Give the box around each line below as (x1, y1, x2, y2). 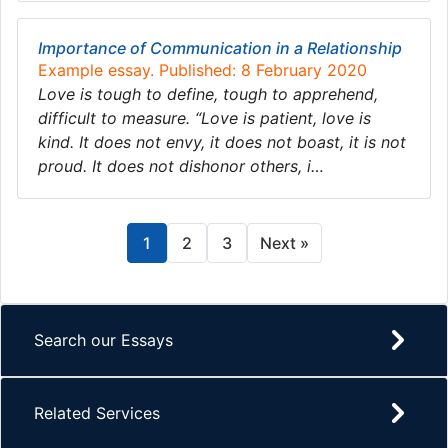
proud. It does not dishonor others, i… (38, 156, 324, 176)
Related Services (34, 403, 160, 423)
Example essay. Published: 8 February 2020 (38, 60, 367, 80)
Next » (259, 233, 309, 253)
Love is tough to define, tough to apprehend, (38, 84, 378, 104)
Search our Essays (34, 330, 173, 350)
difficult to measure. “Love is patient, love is (38, 108, 371, 128)
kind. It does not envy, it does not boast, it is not (38, 132, 406, 152)
